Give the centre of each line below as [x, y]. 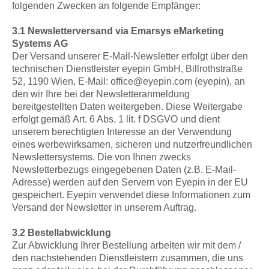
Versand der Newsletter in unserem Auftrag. [104, 207]
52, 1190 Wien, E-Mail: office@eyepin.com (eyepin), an [128, 81]
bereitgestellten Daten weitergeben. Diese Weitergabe [127, 107]
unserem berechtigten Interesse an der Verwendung [122, 132]
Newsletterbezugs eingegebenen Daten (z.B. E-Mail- [124, 170]
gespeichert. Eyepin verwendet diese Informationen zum [131, 195]
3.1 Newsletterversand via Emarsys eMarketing [118, 31]
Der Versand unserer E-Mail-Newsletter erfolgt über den [130, 56]
